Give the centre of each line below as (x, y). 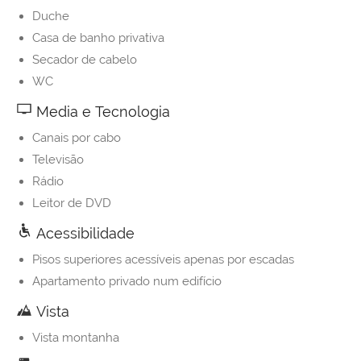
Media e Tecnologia (101, 112)
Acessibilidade (83, 234)
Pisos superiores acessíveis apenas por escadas (163, 260)
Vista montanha (76, 338)
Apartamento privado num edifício (127, 282)
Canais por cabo (77, 138)
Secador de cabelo (85, 60)
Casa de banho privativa (98, 38)
